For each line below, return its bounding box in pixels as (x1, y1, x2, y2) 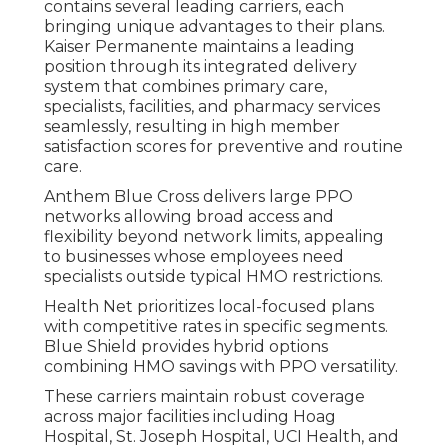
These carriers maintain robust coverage (44, 387, 365, 407)
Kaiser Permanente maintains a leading (44, 37, 355, 57)
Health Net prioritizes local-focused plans (44, 297, 374, 317)
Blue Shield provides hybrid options (44, 337, 328, 357)
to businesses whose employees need (44, 247, 344, 267)
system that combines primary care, (44, 77, 327, 97)
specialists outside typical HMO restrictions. (44, 267, 383, 287)
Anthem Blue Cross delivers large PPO (44, 187, 353, 207)
